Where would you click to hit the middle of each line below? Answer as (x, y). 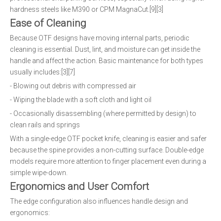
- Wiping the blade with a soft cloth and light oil (81, 100)
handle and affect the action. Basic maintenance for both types (107, 61)
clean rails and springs (45, 125)
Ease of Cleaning (48, 23)
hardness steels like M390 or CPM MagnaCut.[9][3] (87, 9)
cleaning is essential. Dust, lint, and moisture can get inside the (105, 49)
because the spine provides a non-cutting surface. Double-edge (107, 150)
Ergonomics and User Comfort (79, 186)
